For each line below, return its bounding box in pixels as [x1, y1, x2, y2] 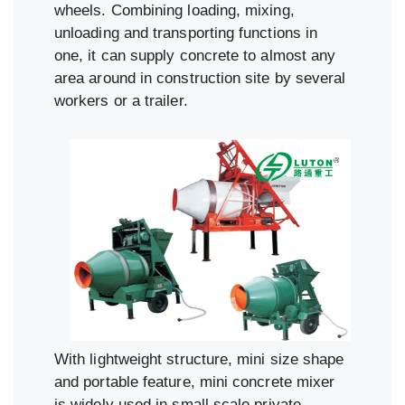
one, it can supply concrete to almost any [54, 46, 336, 64]
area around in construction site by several [54, 69, 346, 87]
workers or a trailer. [54, 91, 188, 109]
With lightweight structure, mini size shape [54, 350, 344, 368]
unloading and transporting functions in [54, 24, 318, 42]
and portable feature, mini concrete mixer [54, 372, 335, 391]
